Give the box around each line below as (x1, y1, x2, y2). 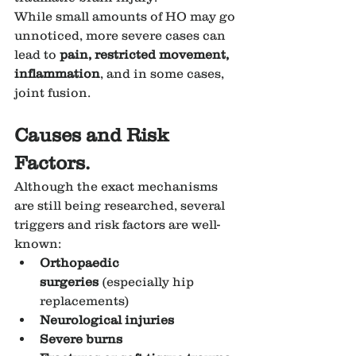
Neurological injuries (40, 312, 174, 327)
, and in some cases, (100, 66, 227, 81)
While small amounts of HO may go (14, 9, 238, 24)
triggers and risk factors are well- (14, 217, 220, 232)
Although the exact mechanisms (14, 179, 221, 194)
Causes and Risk (14, 124, 173, 146)
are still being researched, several (14, 198, 228, 213)
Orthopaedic (40, 255, 122, 270)
